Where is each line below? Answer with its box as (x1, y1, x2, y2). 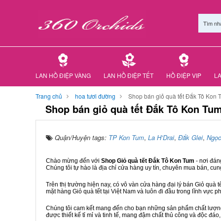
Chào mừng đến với (46, 157, 101, 164)
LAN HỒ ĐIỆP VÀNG (36, 71, 91, 79)
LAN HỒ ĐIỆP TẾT (104, 71, 153, 79)
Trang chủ (36, 92, 62, 100)
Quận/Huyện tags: (55, 133, 109, 142)
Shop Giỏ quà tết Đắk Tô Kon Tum (101, 157, 196, 164)
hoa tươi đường (75, 92, 115, 100)
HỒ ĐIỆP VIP (166, 71, 201, 79)
